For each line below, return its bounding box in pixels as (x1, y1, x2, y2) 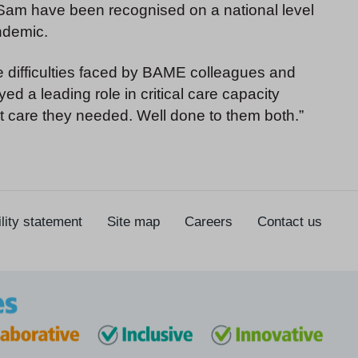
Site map (107, 214, 160, 230)
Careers (185, 214, 233, 230)
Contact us (257, 214, 322, 230)
